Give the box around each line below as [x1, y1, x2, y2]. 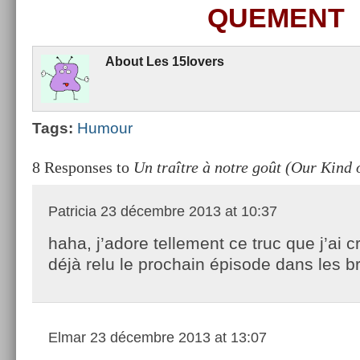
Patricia [48, 202, 96, 219]
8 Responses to [32, 157, 133, 176]
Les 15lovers [146, 54, 224, 68]
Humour [77, 119, 133, 137]
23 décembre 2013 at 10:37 [96, 202, 277, 219]
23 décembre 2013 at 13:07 [86, 329, 267, 346]
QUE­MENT [207, 2, 345, 33]
